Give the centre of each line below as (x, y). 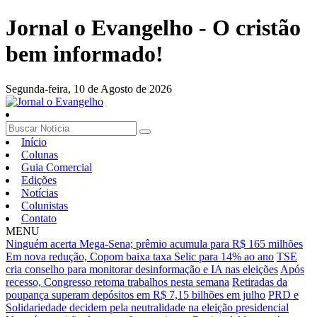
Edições (39, 180)
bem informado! (85, 54)
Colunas (40, 154)
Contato (39, 218)
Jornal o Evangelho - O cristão (153, 28)
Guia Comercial (57, 167)
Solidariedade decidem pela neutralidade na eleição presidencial (147, 307)
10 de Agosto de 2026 (123, 88)
